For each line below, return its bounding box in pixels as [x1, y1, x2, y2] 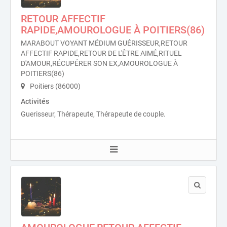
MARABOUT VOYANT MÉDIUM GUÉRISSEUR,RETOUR [21, 39, 187, 47]
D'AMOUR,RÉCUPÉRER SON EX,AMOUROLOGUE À [21, 59, 178, 67]
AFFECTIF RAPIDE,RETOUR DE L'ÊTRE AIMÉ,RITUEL [21, 49, 182, 57]
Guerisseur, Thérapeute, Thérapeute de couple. [21, 110, 166, 118]
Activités [21, 97, 49, 105]
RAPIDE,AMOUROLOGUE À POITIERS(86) [21, 24, 205, 36]
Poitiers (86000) [28, 82, 81, 90]
